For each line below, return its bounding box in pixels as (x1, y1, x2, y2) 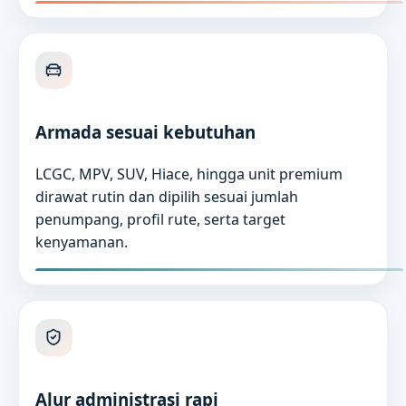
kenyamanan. (34, 231, 128, 252)
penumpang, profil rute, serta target (34, 208, 285, 229)
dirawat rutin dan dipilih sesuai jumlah (34, 186, 298, 207)
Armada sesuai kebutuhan (34, 121, 256, 144)
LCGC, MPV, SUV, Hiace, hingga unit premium (34, 163, 343, 184)
